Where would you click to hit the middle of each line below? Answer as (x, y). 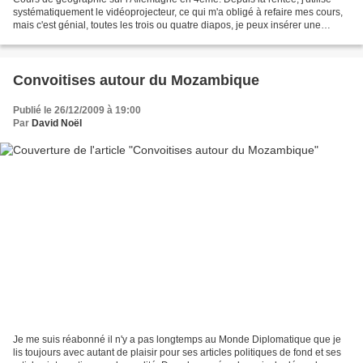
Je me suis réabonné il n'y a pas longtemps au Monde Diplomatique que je (177, 340)
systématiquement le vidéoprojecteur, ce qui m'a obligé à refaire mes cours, (178, 12)
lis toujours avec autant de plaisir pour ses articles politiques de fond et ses (177, 353)
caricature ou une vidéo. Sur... (78, 38)
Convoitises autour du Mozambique (136, 80)
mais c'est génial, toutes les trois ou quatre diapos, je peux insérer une (167, 25)
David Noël (57, 123)
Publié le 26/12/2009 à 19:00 (77, 110)
